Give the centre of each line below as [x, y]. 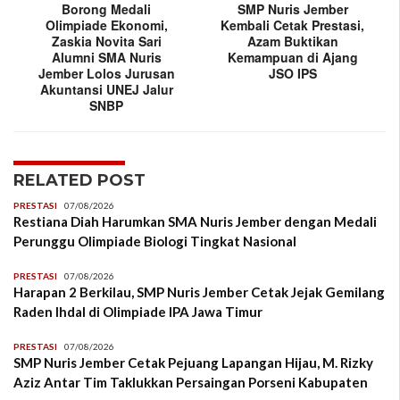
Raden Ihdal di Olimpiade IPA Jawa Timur [139, 312]
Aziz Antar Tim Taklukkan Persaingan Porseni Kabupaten [191, 383]
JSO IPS [292, 74]
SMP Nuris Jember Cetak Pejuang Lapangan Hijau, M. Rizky [193, 363]
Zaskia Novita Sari [106, 42]
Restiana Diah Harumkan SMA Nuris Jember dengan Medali [195, 222]
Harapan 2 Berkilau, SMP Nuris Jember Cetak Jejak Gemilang [199, 292]
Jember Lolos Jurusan [106, 74]
